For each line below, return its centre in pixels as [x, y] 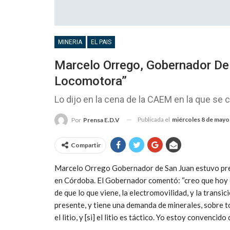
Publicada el [154, 119]
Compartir [86, 145]
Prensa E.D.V [101, 120]
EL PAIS [101, 42]
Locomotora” [91, 81]
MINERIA [70, 42]
